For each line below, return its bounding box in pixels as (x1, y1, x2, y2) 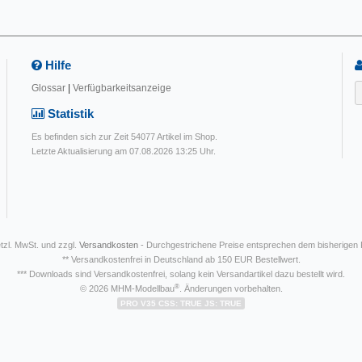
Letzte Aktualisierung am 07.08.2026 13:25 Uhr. (32, 146, 216, 157)
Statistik (44, 107, 94, 121)
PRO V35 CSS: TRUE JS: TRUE (120, 299, 242, 309)
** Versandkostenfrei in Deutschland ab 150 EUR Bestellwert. (61, 255, 301, 265)
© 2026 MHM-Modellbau (79, 284, 175, 294)
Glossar (32, 82, 65, 95)
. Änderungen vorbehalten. (179, 284, 283, 294)
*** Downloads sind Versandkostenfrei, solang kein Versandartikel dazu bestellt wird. (17, 269, 345, 280)
